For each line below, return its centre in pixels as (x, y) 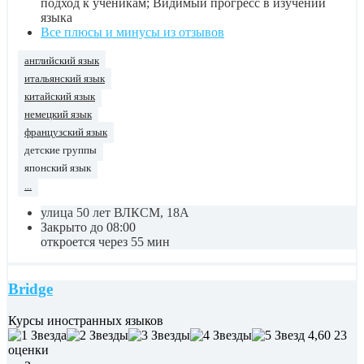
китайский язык (60, 96)
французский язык (66, 132)
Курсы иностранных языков (86, 321)
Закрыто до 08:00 (88, 227)
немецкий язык (58, 114)
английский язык (62, 61)
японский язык (58, 168)
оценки (28, 350)
